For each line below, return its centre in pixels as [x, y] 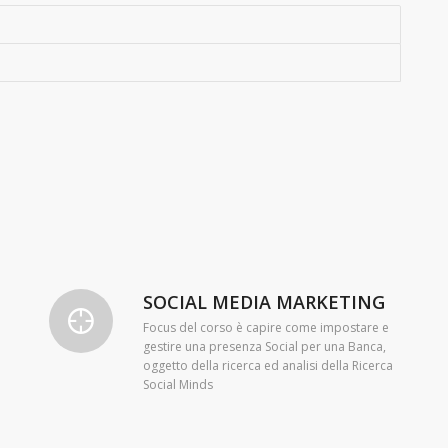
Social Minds [177, 385]
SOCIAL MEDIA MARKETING [263, 302]
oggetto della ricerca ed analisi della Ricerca [267, 366]
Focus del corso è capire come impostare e [265, 328]
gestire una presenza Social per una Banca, [264, 347]
